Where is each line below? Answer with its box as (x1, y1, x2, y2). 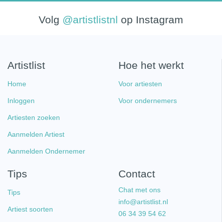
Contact (118, 168, 155, 180)
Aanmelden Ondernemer (7, 147, 85, 156)
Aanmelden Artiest (7, 130, 64, 139)
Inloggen (7, 97, 35, 105)
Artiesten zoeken (7, 113, 60, 122)
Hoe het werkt (118, 59, 184, 71)
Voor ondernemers (118, 97, 177, 105)
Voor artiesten (118, 80, 162, 88)
